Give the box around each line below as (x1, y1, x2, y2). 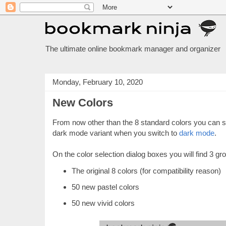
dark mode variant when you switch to (52, 129, 179, 138)
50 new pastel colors (71, 182, 139, 191)
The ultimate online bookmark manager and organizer (45, 45, 220, 53)
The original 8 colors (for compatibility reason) (71, 166, 221, 175)
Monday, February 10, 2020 (52, 77, 143, 86)
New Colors (52, 96, 113, 109)
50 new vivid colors (71, 199, 135, 207)
